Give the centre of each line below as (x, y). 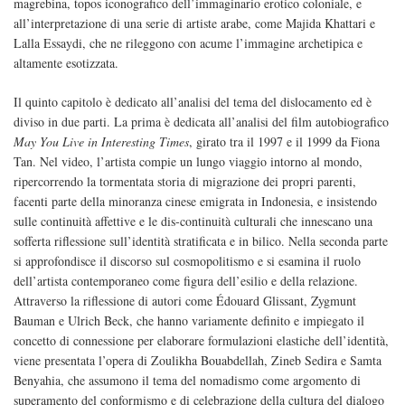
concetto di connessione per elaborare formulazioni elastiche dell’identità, (201, 341)
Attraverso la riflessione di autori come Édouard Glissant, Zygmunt (185, 301)
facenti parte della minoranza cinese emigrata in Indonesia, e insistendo (195, 202)
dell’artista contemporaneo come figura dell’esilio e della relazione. (186, 281)
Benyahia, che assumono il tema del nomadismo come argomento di (187, 381)
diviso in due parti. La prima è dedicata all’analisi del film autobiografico (201, 122)
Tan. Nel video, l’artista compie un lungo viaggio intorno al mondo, (188, 162)
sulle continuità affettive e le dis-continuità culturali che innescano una (193, 221)
